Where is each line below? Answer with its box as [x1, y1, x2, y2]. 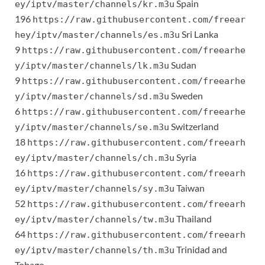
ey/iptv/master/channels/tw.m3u [15, 214, 174, 225]
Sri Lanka [180, 28, 218, 40]
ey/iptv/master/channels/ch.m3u [15, 153, 174, 164]
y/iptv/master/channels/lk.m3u [15, 60, 169, 72]
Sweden [169, 90, 203, 102]
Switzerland [169, 121, 219, 132]
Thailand [174, 213, 212, 225]
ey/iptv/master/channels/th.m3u [15, 245, 174, 256]
